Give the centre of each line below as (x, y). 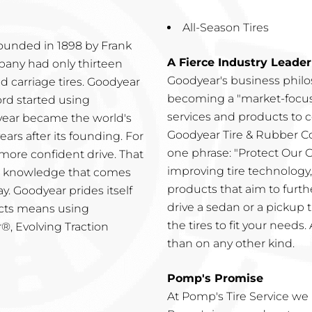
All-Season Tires (226, 27)
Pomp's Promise (215, 278)
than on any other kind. (231, 243)
